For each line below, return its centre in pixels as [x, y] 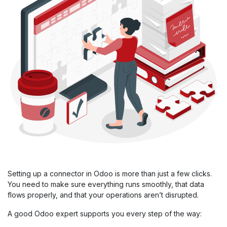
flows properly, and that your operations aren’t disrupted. [103, 195]
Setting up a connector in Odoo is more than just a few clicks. [110, 174]
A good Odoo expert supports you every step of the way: [105, 214]
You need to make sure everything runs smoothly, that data [106, 184]
